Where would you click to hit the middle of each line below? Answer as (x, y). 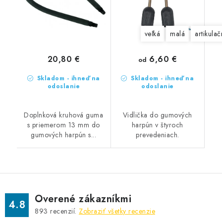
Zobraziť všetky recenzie (117, 211)
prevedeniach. (158, 135)
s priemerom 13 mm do (63, 125)
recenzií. (63, 211)
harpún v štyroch (157, 125)
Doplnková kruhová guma (64, 115)
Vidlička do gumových (157, 115)
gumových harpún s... (64, 135)
